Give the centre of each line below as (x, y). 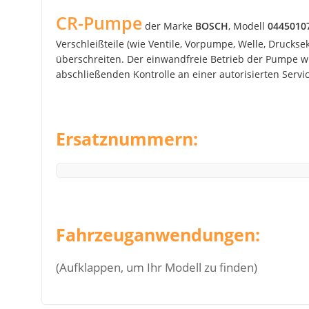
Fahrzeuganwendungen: (158, 234)
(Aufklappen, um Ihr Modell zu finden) (157, 267)
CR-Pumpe (99, 22)
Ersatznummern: (127, 138)
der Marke (169, 26)
